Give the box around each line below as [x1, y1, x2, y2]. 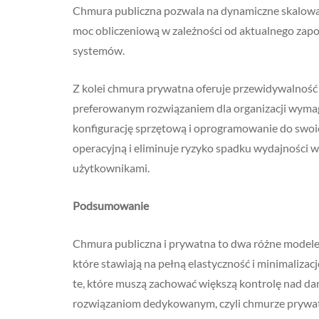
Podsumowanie [73, 199, 149, 212]
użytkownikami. [73, 161, 150, 174]
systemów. [73, 43, 125, 57]
